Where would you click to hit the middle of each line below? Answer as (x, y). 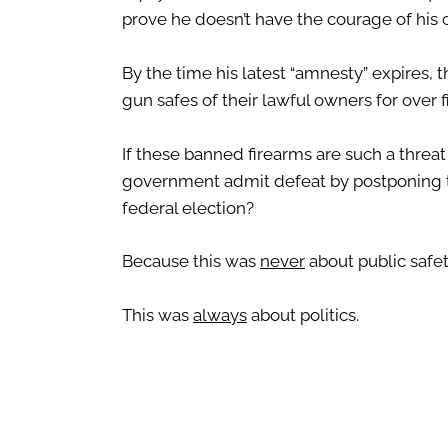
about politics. (303, 315)
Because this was (191, 261)
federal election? (188, 207)
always (220, 315)
